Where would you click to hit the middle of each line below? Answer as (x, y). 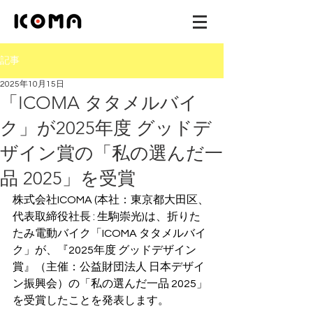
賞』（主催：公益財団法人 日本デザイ (109, 267)
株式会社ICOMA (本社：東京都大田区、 (111, 200)
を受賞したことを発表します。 (91, 300)
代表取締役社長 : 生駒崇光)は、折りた (107, 217)
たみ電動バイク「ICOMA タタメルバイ (109, 233)
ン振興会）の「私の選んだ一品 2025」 (110, 284)
